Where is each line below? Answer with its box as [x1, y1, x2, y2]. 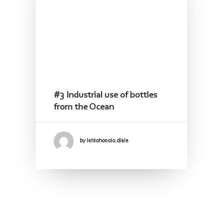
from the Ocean [54, 102, 114, 112]
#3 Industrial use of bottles [54, 90, 157, 100]
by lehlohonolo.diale [80, 138, 128, 144]
